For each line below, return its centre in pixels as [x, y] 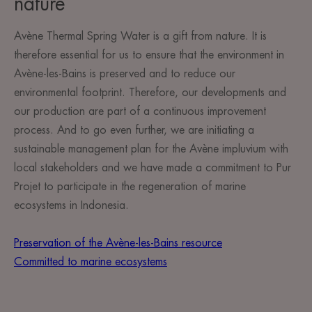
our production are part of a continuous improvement [140, 112]
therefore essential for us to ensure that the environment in [149, 55]
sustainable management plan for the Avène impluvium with [151, 149]
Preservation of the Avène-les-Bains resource [118, 243]
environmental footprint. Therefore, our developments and [150, 93]
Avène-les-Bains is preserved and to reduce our [125, 74]
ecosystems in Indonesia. [71, 206]
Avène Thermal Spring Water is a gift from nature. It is [140, 37]
